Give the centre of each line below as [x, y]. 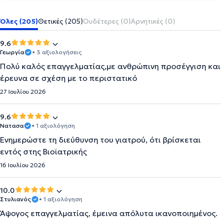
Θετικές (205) [60, 21]
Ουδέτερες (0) [107, 21]
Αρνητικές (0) [153, 21]
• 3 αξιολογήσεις [57, 52]
